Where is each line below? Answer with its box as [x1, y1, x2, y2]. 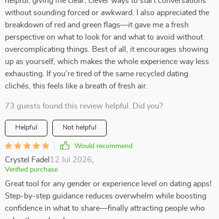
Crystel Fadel [5, 156, 50, 164]
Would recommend [74, 143, 132, 150]
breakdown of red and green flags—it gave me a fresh [5, 21, 189, 29]
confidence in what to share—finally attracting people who [5, 204, 205, 212]
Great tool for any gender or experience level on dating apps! [5, 180, 212, 188]
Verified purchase [5, 166, 58, 173]
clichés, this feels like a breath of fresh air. [5, 82, 148, 90]
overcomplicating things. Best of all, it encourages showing [5, 45, 208, 53]
